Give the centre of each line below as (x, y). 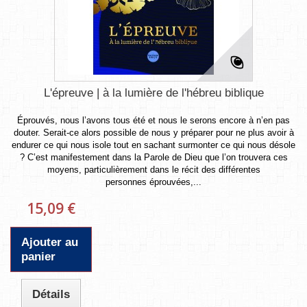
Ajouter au (50, 242)
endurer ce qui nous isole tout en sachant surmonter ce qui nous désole (153, 145)
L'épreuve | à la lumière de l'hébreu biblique (153, 93)
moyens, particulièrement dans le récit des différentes (153, 169)
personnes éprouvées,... (153, 182)
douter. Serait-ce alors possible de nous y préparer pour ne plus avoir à (153, 132)
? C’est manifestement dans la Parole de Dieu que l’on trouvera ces (153, 157)
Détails (51, 294)
